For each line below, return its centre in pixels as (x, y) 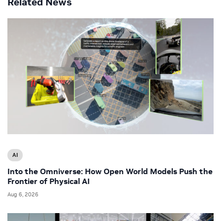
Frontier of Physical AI (49, 181)
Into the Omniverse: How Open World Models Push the (110, 171)
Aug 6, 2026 (23, 194)
